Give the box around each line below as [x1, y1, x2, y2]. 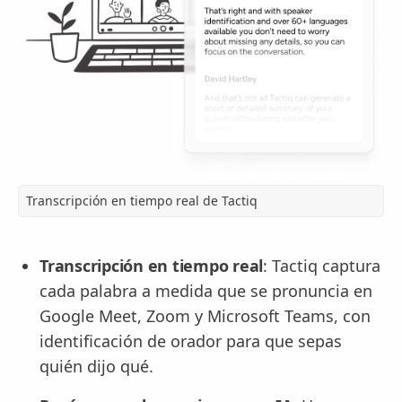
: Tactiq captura [263, 255, 380, 277]
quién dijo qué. [39, 355, 153, 378]
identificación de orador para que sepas [39, 330, 342, 353]
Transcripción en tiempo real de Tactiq [26, 192, 258, 210]
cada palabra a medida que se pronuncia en [39, 280, 372, 302]
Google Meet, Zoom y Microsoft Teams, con [39, 305, 371, 328]
